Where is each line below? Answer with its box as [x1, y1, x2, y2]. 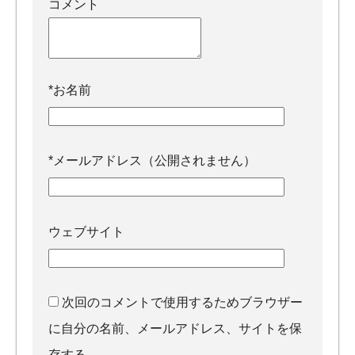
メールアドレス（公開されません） [53, 154, 256, 168]
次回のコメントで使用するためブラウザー [62, 296, 303, 310]
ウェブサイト [48, 224, 124, 239]
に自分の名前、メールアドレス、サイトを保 [48, 322, 302, 336]
